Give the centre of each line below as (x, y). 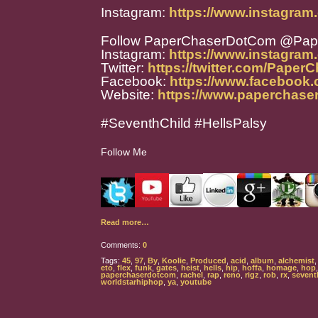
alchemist (296, 261)
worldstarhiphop (132, 282)
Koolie (174, 261)
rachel (192, 275)
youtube (196, 282)
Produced (208, 261)
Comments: (122, 245)
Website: (129, 95)
